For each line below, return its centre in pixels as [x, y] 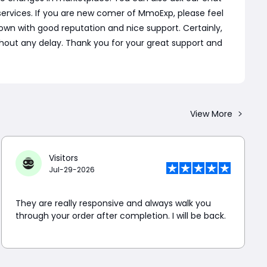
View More [211, 114]
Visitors [64, 158]
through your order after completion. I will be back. [121, 216]
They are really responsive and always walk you [114, 203]
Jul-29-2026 [72, 169]
